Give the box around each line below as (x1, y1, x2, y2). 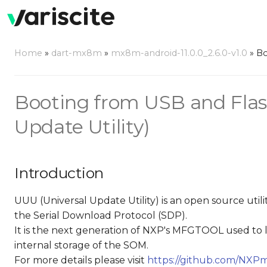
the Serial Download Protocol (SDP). (14, 210, 187, 221)
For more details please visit (14, 254, 147, 266)
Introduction (14, 164, 104, 182)
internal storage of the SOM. (14, 240, 148, 251)
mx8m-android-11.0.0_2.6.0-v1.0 (111, 48, 247, 58)
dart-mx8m (51, 48, 102, 58)
